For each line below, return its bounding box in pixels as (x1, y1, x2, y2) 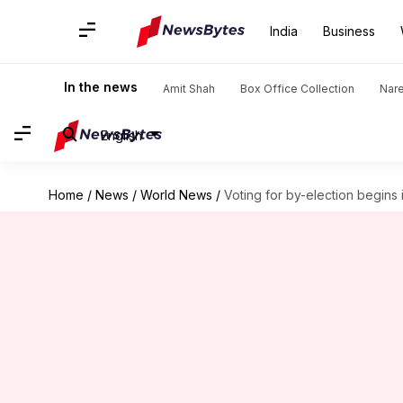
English (101, 127, 142, 143)
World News (139, 187, 212, 202)
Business (323, 23, 375, 39)
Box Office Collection (240, 82, 354, 95)
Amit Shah (163, 82, 215, 95)
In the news (64, 79, 138, 94)
